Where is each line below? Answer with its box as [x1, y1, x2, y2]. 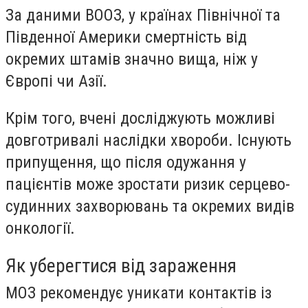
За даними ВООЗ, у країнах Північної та [5, 5, 280, 25]
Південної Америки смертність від [5, 27, 247, 47]
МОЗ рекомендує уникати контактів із [5, 283, 272, 302]
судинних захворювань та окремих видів [5, 196, 294, 216]
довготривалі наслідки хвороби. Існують [5, 130, 291, 150]
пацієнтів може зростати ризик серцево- [5, 174, 290, 194]
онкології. [5, 218, 75, 238]
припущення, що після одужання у [5, 152, 246, 172]
